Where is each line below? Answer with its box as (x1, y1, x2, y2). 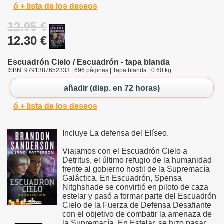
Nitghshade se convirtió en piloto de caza (62, 183, 208, 192)
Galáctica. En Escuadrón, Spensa (62, 174, 182, 183)
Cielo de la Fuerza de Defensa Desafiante (62, 201, 211, 210)
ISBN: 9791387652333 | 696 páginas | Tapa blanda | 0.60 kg (7, 66, 171, 74)
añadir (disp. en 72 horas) (64, 83, 160, 92)
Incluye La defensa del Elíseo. (62, 129, 169, 138)
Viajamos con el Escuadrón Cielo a (62, 147, 187, 156)
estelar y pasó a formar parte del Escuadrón (62, 192, 216, 201)
